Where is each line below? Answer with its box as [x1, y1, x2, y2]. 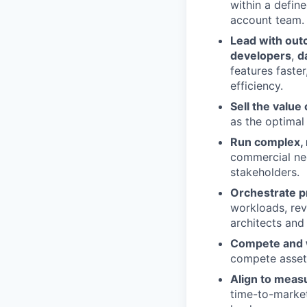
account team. [230, 13, 304, 27]
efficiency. [230, 79, 283, 93]
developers [230, 49, 291, 62]
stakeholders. [230, 165, 299, 179]
